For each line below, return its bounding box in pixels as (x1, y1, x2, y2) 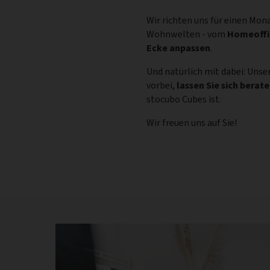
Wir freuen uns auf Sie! (146, 116, 237, 129)
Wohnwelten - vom (146, 27, 227, 40)
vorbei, (146, 78, 177, 92)
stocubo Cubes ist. (146, 92, 221, 105)
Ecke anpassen (146, 41, 210, 54)
